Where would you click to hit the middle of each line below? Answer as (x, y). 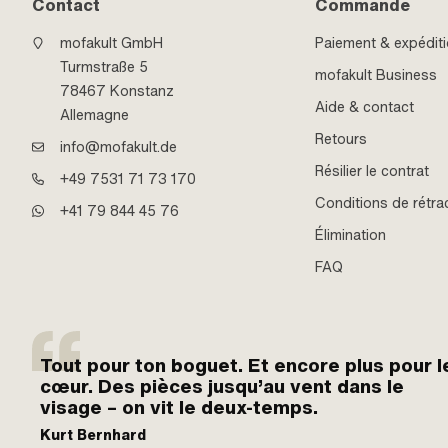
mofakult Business (376, 74)
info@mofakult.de (118, 146)
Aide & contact (364, 106)
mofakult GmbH (111, 42)
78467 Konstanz (117, 90)
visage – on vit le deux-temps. (179, 407)
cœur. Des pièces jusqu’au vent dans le (222, 386)
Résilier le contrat (372, 170)
